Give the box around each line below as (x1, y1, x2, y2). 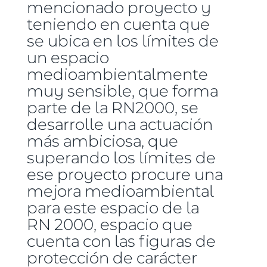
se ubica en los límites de (26, 30, 219, 51)
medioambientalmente (26, 63, 208, 85)
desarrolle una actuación (26, 113, 213, 135)
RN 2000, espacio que (26, 213, 193, 235)
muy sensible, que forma (26, 80, 218, 101)
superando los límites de (26, 147, 216, 168)
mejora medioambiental (26, 180, 214, 201)
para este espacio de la (26, 197, 199, 218)
